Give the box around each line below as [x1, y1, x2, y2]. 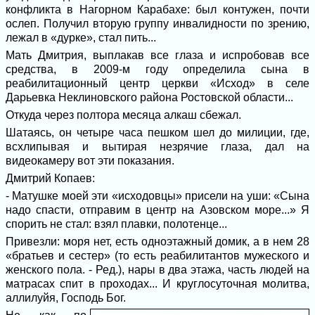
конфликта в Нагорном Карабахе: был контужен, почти [6, 4, 309, 15]
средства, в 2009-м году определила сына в [6, 63, 309, 75]
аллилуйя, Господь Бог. [6, 292, 126, 304]
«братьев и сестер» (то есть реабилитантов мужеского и [6, 250, 309, 262]
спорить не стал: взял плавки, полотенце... [6, 218, 227, 230]
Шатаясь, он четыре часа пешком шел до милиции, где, [6, 127, 309, 139]
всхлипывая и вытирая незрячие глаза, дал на [6, 141, 309, 153]
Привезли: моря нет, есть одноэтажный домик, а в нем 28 [6, 236, 309, 247]
